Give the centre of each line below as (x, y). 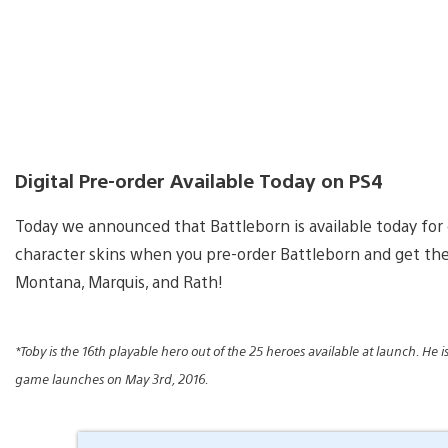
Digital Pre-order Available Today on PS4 (198, 180)
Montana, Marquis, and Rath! (119, 281)
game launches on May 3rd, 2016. (112, 378)
